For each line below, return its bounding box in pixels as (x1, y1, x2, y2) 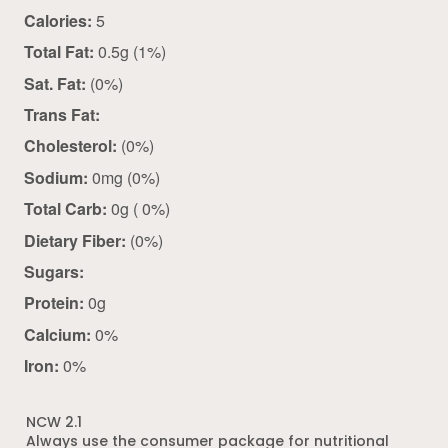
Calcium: (24, 322, 91, 346)
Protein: (24, 291, 84, 315)
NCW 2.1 (26, 416, 83, 432)
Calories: (24, 8, 92, 32)
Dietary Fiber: (24, 228, 126, 252)
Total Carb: (24, 197, 107, 221)
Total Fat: (24, 40, 94, 64)
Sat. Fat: (24, 71, 86, 95)
